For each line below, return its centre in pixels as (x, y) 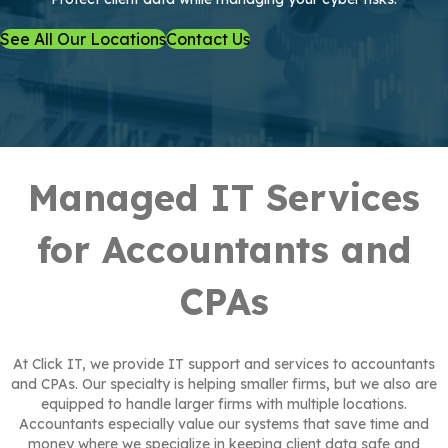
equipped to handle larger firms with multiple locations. (224, 404)
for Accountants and (224, 250)
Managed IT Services (224, 198)
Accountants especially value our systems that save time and (224, 424)
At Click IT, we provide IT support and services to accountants (224, 364)
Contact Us (208, 39)
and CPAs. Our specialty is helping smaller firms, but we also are (224, 384)
